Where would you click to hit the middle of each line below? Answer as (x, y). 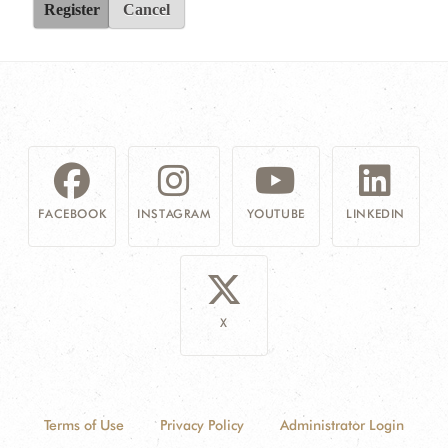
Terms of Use (84, 425)
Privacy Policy (202, 425)
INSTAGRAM (174, 213)
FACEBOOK (72, 213)
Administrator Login (342, 425)
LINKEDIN (376, 213)
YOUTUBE (275, 213)
